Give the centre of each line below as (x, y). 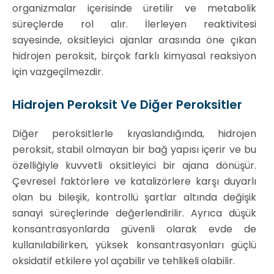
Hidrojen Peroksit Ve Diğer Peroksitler (127, 105)
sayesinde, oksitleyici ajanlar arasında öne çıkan (134, 40)
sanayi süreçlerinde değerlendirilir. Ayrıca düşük (134, 213)
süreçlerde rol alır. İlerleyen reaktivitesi (134, 24)
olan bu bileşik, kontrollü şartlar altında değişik (134, 197)
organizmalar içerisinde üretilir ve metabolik (134, 8)
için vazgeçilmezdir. (58, 72)
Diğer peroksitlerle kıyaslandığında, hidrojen (134, 134)
